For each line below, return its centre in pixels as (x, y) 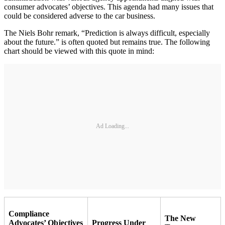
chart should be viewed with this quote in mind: (82, 51)
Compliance (29, 213)
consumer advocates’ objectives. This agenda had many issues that (109, 7)
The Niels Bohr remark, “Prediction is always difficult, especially (107, 33)
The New (180, 218)
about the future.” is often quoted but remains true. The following (107, 42)
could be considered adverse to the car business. (81, 16)
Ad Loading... (113, 126)
